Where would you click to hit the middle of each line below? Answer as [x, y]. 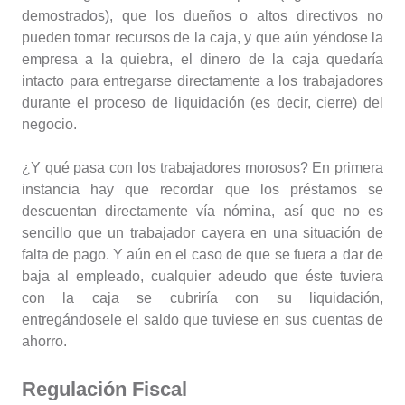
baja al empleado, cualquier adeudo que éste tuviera [202, 277]
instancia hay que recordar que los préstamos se [202, 190]
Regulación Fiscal [104, 390]
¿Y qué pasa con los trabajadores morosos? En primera [202, 168]
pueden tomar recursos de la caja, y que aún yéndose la [202, 38]
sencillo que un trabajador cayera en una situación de [202, 233]
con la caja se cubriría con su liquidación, [202, 298]
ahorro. [44, 342]
